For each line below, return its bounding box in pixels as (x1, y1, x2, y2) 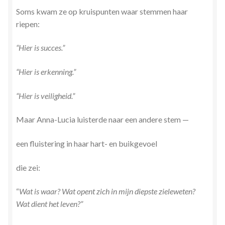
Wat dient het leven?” (16, 199, 83, 209)
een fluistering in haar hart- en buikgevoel (16, 138, 157, 148)
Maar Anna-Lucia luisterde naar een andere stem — (16, 115, 189, 125)
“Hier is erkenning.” (16, 67, 76, 77)
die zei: (16, 162, 40, 172)
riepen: (16, 19, 40, 29)
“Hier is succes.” (16, 43, 65, 53)
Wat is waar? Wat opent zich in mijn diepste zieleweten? (19, 186, 195, 196)
